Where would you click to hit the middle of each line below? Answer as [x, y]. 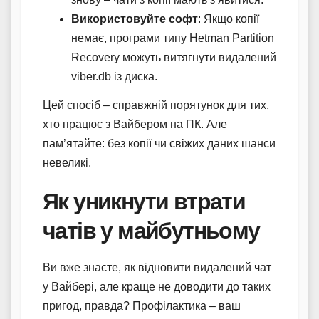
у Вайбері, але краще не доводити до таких [157, 286]
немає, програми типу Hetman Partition [173, 38]
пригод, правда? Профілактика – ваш [142, 305]
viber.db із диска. [114, 76]
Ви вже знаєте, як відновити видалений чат [157, 267]
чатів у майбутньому [151, 230]
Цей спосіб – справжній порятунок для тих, [156, 105]
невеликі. [67, 162]
